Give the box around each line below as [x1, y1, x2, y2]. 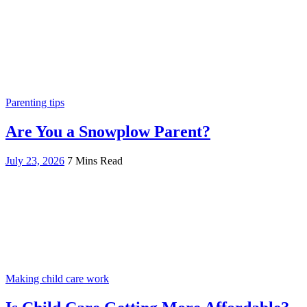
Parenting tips [5, 97, 64, 109]
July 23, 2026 [5, 155, 64, 167]
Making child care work [5, 273, 109, 285]
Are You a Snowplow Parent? [5, 123, 210, 141]
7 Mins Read [67, 155, 123, 167]
